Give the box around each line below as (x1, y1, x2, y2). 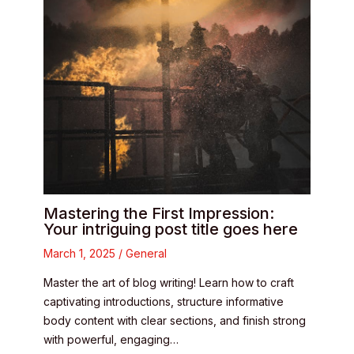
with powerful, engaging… (43, 333, 179, 347)
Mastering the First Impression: (43, 204, 274, 224)
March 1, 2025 (43, 247, 119, 261)
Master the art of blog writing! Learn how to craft (43, 276, 294, 290)
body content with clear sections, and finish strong (43, 314, 306, 328)
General (126, 247, 167, 261)
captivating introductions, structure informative (43, 295, 284, 309)
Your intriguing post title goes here (43, 220, 298, 239)
